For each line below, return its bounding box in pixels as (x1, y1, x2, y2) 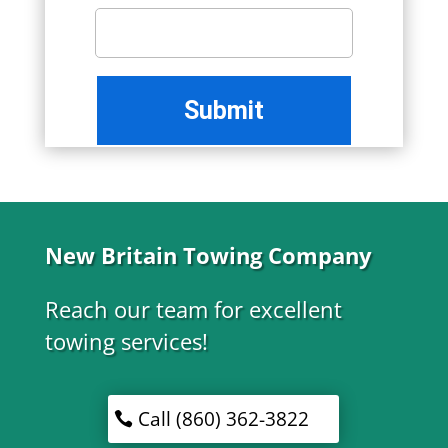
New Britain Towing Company (44, 240, 372, 271)
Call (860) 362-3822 (138, 406, 310, 433)
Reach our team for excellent (44, 294, 342, 325)
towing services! (44, 326, 208, 357)
